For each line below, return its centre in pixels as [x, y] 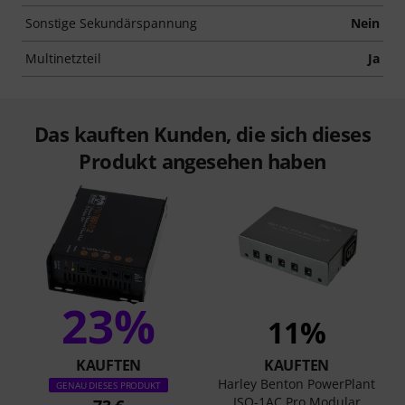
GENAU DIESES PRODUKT [108, 385]
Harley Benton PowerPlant [297, 383]
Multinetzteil [63, 58]
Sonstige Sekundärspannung [112, 23]
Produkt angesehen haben [202, 160]
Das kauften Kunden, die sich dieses [202, 133]
